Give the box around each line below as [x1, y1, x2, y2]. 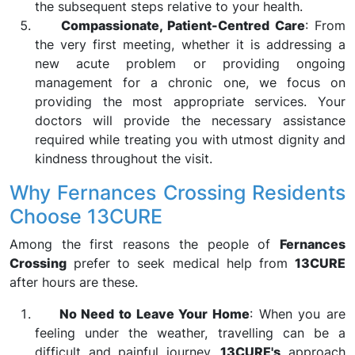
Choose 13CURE [10, 204, 162, 228]
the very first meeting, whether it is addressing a [35, 36, 345, 52]
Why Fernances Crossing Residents [10, 181, 345, 204]
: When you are [250, 306, 346, 322]
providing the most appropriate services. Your [35, 94, 345, 109]
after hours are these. [10, 274, 138, 290]
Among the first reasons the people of [10, 236, 280, 252]
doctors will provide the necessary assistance [35, 113, 345, 128]
